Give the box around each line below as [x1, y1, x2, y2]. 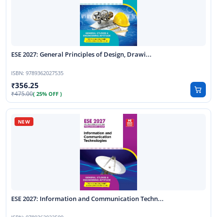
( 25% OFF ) [33, 90, 62, 97]
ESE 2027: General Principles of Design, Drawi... [11, 50, 153, 59]
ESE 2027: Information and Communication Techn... [11, 195, 165, 203]
